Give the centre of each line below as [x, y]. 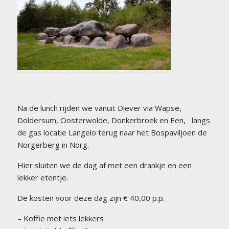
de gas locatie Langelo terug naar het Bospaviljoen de [112, 133]
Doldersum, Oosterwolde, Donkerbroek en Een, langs [113, 120]
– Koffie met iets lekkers [60, 219]
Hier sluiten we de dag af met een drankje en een [104, 165]
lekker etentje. [42, 178]
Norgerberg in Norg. [53, 145]
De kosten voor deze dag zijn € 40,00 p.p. [91, 198]
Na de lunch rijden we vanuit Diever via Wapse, [99, 108]
